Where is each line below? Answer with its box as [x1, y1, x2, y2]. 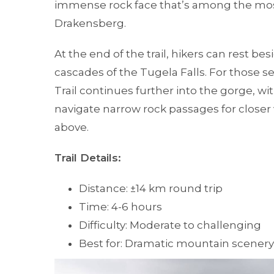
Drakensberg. [54, 17, 126, 29]
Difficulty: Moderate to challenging [79, 218, 261, 231]
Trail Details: [54, 151, 121, 164]
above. [54, 120, 89, 133]
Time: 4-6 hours [79, 200, 162, 213]
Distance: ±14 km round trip [79, 182, 223, 194]
